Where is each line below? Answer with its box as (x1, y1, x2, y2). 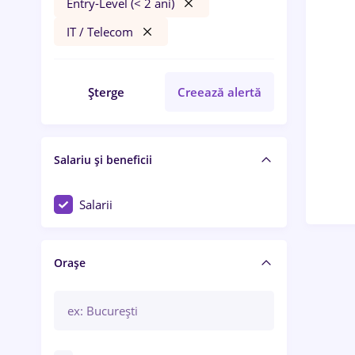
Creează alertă (177, 84, 261, 100)
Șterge (88, 84, 124, 100)
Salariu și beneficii (54, 151, 152, 167)
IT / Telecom (67, 24, 133, 40)
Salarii (79, 197, 113, 212)
